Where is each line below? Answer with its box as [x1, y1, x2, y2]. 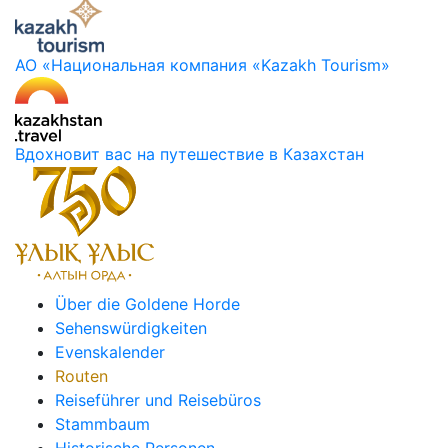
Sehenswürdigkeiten [55, 317, 207, 338]
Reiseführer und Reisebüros [55, 389, 261, 410]
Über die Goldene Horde [55, 293, 240, 314]
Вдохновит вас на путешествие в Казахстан [15, 143, 364, 164]
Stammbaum [55, 413, 150, 434]
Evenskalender [55, 341, 165, 362]
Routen [55, 365, 108, 386]
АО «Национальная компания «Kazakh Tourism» [15, 54, 390, 75]
